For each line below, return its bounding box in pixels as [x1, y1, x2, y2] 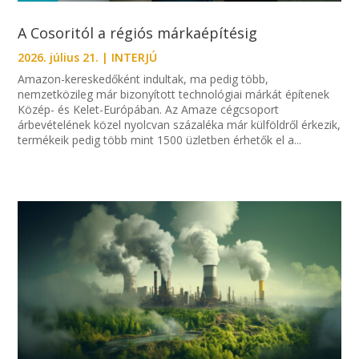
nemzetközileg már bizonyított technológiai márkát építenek [18, 86, 330, 102]
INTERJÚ [111, 49, 158, 65]
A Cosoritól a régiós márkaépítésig [18, 22, 262, 42]
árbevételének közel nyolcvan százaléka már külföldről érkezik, [18, 116, 341, 132]
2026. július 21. [18, 49, 99, 65]
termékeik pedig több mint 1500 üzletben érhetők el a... [18, 131, 302, 147]
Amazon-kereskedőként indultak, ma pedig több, [18, 71, 269, 87]
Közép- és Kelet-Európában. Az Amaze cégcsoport [18, 101, 280, 117]
